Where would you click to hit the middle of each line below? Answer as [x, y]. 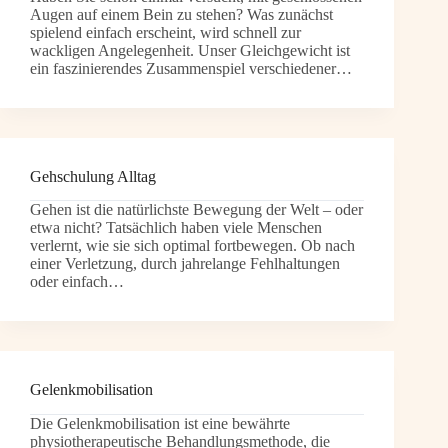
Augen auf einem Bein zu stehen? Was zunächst [181, 14]
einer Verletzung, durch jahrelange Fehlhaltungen [185, 264]
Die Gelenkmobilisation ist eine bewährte [160, 424]
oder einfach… [77, 282]
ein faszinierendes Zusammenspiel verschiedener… [191, 68]
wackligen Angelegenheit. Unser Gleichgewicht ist [190, 50]
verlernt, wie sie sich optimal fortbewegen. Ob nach [192, 246]
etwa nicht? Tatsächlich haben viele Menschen [176, 228]
